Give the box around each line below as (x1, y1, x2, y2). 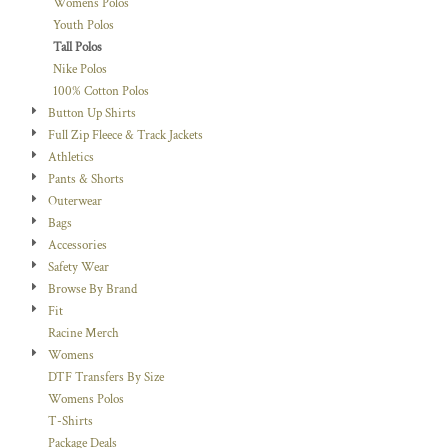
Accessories (48, 237, 107, 254)
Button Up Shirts (48, 105, 136, 122)
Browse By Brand (48, 281, 137, 298)
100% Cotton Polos (53, 83, 149, 100)
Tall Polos (53, 39, 102, 56)
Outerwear (48, 193, 102, 210)
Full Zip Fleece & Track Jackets (48, 127, 203, 144)
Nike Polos (53, 61, 107, 78)
